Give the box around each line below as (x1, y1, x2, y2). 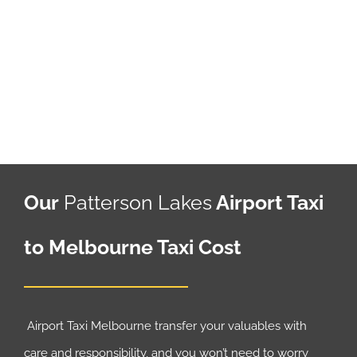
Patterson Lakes (59, 190, 212, 214)
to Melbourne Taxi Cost (24, 234, 241, 259)
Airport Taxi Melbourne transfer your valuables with (24, 318, 307, 333)
